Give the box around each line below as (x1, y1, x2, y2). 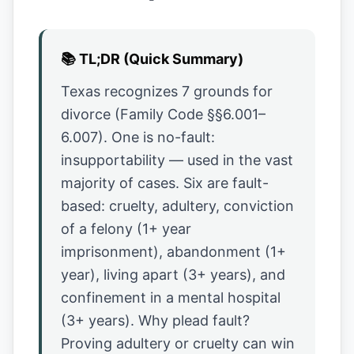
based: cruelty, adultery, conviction (61, 198, 294, 214)
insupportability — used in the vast (61, 152, 293, 168)
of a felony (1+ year (61, 220, 191, 237)
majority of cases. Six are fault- (61, 175, 269, 191)
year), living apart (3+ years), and (61, 266, 285, 283)
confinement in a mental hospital (61, 289, 281, 306)
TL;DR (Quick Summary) (79, 51, 243, 67)
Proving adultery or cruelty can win (61, 335, 295, 352)
